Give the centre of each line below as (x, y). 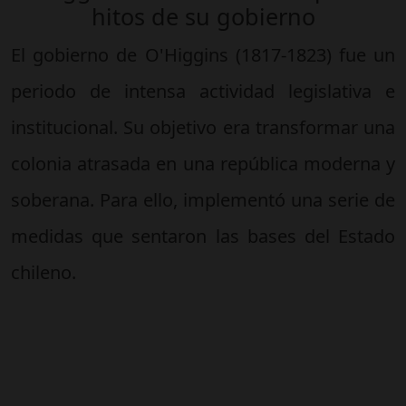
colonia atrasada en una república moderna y (203, 164)
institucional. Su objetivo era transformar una (203, 127)
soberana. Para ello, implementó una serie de (203, 200)
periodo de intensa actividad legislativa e (203, 91)
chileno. (43, 272)
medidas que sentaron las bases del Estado (203, 236)
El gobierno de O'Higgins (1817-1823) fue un (203, 55)
